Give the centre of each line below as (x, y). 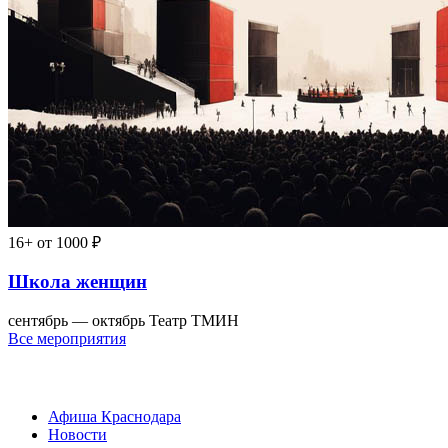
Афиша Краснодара (114, 416)
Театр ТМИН (194, 321)
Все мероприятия (67, 339)
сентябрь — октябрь (76, 321)
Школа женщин (77, 282)
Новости (77, 434)
